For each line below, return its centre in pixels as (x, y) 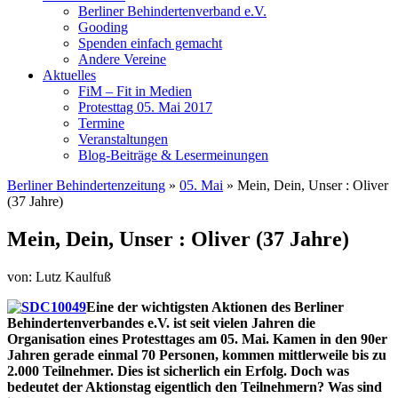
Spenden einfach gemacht (150, 43)
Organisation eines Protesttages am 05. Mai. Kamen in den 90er (197, 338)
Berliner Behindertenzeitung (86, 185)
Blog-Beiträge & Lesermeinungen (173, 155)
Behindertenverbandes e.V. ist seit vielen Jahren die (161, 322)
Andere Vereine (122, 59)
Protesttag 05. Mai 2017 (145, 107)
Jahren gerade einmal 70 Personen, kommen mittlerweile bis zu (197, 354)
